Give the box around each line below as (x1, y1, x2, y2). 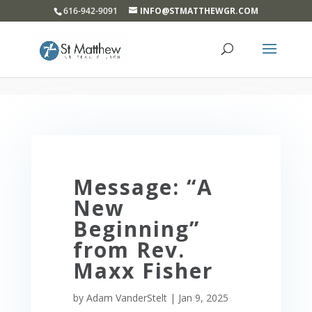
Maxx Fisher (72, 256, 213, 285)
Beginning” (72, 214, 200, 243)
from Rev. (72, 235, 185, 264)
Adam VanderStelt (86, 291, 167, 304)
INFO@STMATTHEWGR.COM (139, 5, 258, 17)
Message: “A (72, 173, 213, 201)
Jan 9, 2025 (178, 291, 228, 304)
